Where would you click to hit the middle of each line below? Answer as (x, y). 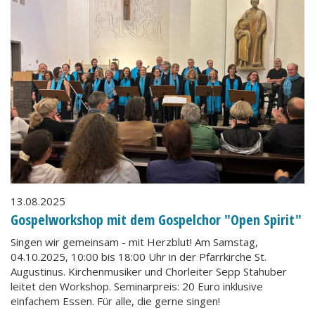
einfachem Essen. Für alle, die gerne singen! (115, 301)
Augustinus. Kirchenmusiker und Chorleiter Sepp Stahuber (149, 271)
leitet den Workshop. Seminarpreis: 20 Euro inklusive (137, 286)
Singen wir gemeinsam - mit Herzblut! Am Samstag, (134, 242)
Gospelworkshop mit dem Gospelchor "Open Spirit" (156, 219)
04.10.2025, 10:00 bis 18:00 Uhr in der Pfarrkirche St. (139, 257)
